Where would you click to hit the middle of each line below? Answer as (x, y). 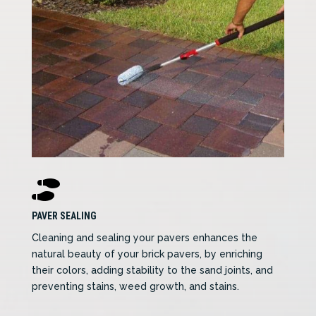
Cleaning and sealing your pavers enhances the (144, 238)
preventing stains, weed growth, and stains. (135, 287)
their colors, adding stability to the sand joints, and (152, 271)
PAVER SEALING (64, 216)
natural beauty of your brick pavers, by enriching (147, 254)
